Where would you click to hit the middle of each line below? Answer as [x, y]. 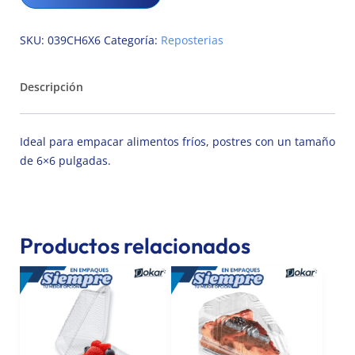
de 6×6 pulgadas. [65, 160]
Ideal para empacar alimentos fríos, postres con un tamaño [177, 141]
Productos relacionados [135, 245]
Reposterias [192, 40]
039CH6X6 [74, 40]
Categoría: [132, 40]
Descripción [52, 87]
